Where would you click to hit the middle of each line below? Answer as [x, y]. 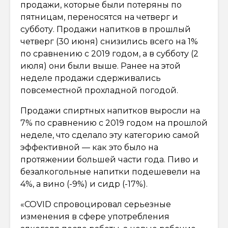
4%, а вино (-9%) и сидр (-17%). [84, 184]
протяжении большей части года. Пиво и [109, 159]
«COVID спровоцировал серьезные [96, 204]
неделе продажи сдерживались [91, 78]
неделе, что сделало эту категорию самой [110, 135]
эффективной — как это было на [89, 147]
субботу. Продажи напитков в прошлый [106, 29]
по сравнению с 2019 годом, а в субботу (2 [109, 53]
